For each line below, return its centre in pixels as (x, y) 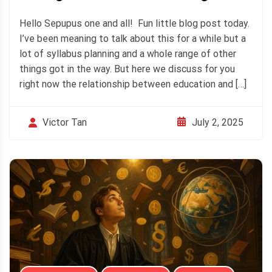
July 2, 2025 (218, 122)
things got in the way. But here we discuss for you (127, 69)
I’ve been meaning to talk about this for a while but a (133, 39)
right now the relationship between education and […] (133, 84)
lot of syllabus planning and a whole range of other (128, 54)
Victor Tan (65, 123)
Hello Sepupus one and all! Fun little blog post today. (134, 24)
